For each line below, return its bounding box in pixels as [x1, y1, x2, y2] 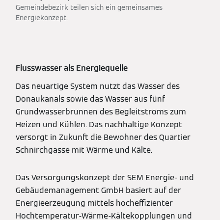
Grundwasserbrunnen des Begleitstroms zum [16, 107, 186, 117]
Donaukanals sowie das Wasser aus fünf [16, 94, 165, 104]
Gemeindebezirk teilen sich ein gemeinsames [16, 3, 163, 12]
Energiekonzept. [16, 13, 68, 22]
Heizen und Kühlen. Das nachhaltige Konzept [16, 119, 182, 130]
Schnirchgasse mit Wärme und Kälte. [16, 145, 154, 155]
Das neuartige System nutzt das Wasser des [16, 81, 180, 91]
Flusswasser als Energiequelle [16, 63, 128, 73]
